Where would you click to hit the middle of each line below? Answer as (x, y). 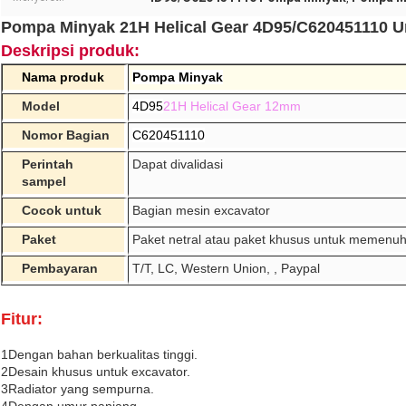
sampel (44, 182)
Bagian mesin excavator (201, 211)
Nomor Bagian (66, 135)
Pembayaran (60, 269)
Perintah (48, 164)
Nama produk (63, 77)
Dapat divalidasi (178, 164)
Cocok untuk (62, 211)
